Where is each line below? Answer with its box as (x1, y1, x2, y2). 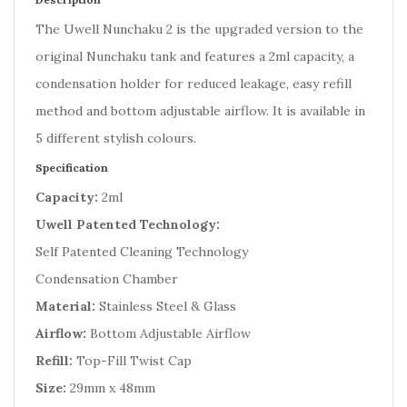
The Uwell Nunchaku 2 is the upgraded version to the (35, 21, 363, 37)
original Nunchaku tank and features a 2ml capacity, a (35, 48, 354, 65)
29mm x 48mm (66, 380, 155, 396)
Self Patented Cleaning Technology (35, 243, 248, 260)
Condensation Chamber (35, 271, 178, 287)
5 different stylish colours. (35, 130, 196, 146)
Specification (35, 161, 108, 174)
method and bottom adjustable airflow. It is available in (35, 103, 365, 119)
